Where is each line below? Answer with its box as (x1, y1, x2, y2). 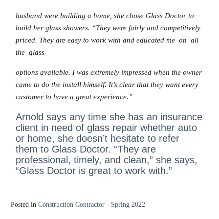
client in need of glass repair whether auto (16, 122, 197, 133)
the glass (16, 48, 44, 56)
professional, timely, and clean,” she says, (16, 154, 197, 165)
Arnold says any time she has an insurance (16, 111, 202, 122)
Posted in (11, 201, 38, 209)
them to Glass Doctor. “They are (16, 143, 156, 154)
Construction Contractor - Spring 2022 (38, 201, 145, 209)
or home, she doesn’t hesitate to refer (16, 132, 179, 144)
